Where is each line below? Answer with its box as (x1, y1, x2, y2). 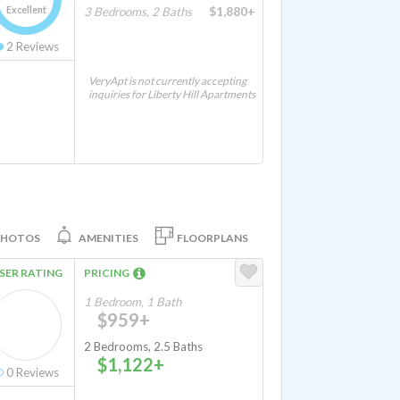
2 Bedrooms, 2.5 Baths (84, 339, 203, 354)
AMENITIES (79, 230, 138, 245)
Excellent (5, 4, 46, 15)
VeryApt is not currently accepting (88, 74, 246, 87)
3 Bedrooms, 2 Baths (84, 4, 192, 19)
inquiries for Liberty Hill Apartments (88, 87, 255, 101)
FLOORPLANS (177, 230, 248, 245)
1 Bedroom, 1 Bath (84, 295, 181, 309)
